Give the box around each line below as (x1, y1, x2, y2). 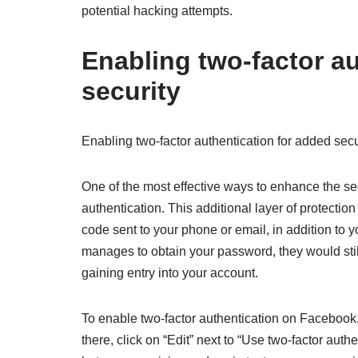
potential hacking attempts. (82, 4, 233, 18)
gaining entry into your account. (82, 266, 258, 280)
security (82, 77, 181, 105)
